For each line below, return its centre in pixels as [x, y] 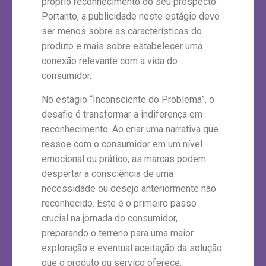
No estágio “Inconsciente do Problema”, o [128, 99]
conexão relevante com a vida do [110, 61]
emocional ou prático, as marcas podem [124, 159]
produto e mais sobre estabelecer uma [122, 46]
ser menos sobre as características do [122, 31]
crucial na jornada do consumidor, [110, 218]
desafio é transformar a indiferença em [122, 114]
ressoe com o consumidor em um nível [122, 144]
